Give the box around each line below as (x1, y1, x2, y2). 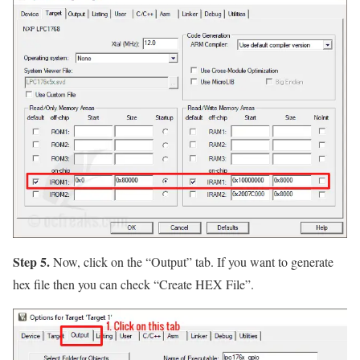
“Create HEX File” (153, 275, 251, 292)
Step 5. (13, 252, 50, 271)
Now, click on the (50, 252, 145, 270)
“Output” (145, 252, 192, 270)
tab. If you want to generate (192, 252, 333, 270)
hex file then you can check (13, 275, 153, 292)
